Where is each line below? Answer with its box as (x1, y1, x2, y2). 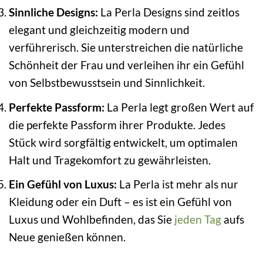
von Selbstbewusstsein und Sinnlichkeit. (9, 76, 205, 90)
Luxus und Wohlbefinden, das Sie (9, 213, 174, 227)
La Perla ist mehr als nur (117, 177, 238, 191)
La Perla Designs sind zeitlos (98, 5, 240, 19)
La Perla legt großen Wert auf (104, 100, 254, 114)
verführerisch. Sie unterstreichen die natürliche (9, 41, 243, 55)
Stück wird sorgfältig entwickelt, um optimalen (9, 135, 238, 149)
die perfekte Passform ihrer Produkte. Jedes (9, 117, 225, 131)
